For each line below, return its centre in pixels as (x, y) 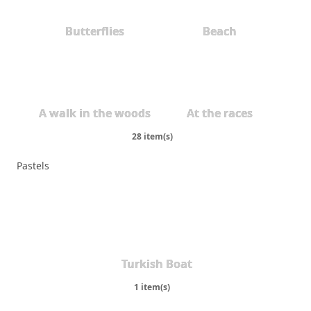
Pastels (33, 166)
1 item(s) (152, 287)
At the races (219, 114)
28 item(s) (152, 137)
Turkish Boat (157, 264)
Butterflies (94, 32)
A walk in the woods (94, 114)
